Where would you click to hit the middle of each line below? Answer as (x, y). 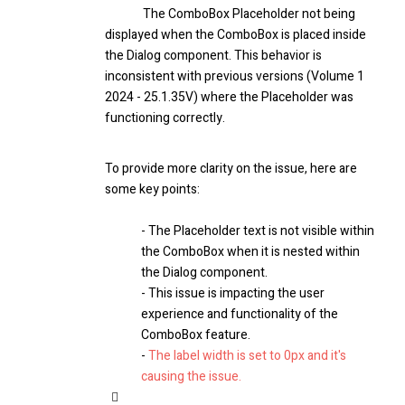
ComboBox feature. (196, 335)
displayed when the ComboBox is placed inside (235, 35)
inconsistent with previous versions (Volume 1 (235, 77)
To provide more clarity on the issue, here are (231, 169)
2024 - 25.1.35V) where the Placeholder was (229, 98)
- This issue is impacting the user (233, 294)
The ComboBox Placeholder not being (230, 14)
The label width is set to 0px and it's (247, 356)
